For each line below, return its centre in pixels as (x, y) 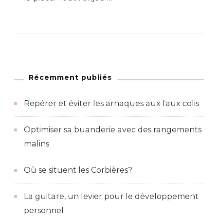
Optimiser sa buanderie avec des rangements (113, 129)
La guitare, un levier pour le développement (111, 196)
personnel (44, 210)
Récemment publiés (70, 77)
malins (36, 144)
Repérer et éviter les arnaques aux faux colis (111, 103)
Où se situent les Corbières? (78, 170)
